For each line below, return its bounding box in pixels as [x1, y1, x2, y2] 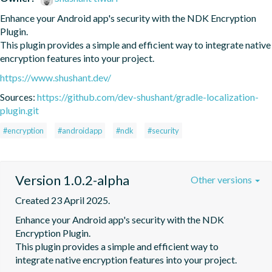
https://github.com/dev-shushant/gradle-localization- [37, 90, 259, 103]
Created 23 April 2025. [15, 194, 110, 206]
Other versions [191, 173, 254, 185]
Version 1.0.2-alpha [15, 171, 129, 188]
